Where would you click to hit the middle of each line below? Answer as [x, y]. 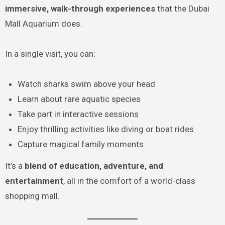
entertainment [34, 181]
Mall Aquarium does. [43, 24]
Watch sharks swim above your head [87, 84]
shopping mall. [32, 196]
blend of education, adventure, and [94, 166]
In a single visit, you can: [50, 54]
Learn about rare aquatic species [79, 99]
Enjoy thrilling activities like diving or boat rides [106, 129]
